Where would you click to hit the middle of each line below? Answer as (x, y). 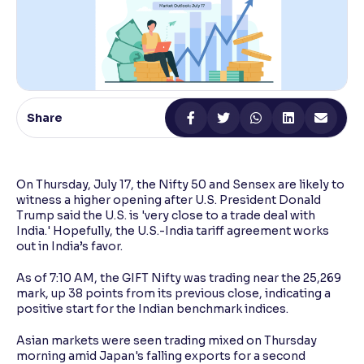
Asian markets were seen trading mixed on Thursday (167, 341)
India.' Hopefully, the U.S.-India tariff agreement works (173, 231)
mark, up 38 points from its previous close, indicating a (173, 294)
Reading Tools (77, 35)
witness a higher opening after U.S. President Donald (169, 200)
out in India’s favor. (69, 247)
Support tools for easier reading (113, 52)
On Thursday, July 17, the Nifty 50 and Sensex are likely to (180, 185)
